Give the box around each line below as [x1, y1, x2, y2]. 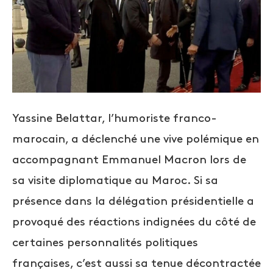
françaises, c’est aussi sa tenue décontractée [12, 258, 261, 269]
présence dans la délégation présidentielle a [12, 196, 254, 207]
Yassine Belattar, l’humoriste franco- [12, 113, 217, 124]
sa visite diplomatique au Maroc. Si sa [12, 175, 218, 186]
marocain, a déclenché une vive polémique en [12, 134, 259, 145]
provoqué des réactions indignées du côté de [12, 217, 256, 228]
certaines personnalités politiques [12, 238, 198, 249]
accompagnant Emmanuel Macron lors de [12, 155, 246, 166]
